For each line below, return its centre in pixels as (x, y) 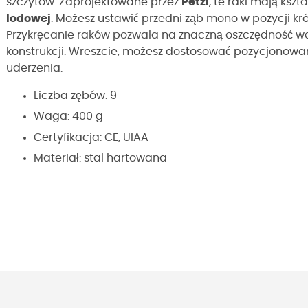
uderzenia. (34, 68)
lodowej (29, 19)
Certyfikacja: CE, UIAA (91, 137)
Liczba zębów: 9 (75, 96)
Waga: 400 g (68, 117)
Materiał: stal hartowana (100, 158)
